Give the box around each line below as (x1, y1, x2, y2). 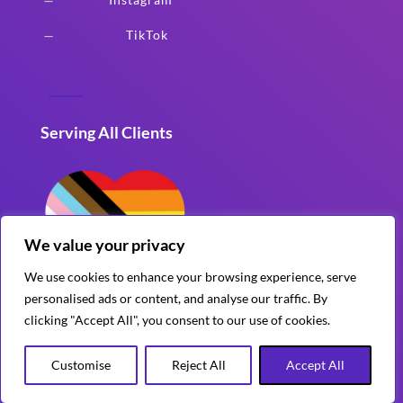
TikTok (125, 26, 168, 42)
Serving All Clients (40, 121, 173, 142)
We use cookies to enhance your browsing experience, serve (24, 269, 356, 284)
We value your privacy (24, 235, 185, 255)
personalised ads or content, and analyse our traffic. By (24, 291, 327, 306)
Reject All (171, 357, 226, 372)
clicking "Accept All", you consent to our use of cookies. (24, 312, 330, 327)
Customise (50, 357, 111, 372)
